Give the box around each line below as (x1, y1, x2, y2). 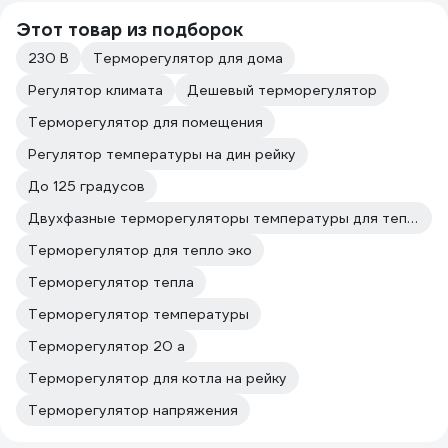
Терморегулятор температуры (28, 305, 249, 323)
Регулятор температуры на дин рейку (28, 145, 296, 163)
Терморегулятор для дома (93, 49, 283, 67)
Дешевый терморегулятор (187, 81, 377, 99)
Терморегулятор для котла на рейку (28, 369, 287, 387)
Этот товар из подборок (16, 18, 243, 41)
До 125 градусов (28, 177, 145, 195)
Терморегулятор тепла (28, 273, 194, 291)
